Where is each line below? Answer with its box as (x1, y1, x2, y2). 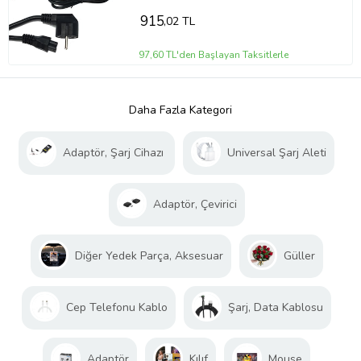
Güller (283, 247, 315, 263)
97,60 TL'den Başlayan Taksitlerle (139, 48, 289, 61)
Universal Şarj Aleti (227, 144, 326, 160)
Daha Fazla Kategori (129, 102, 232, 118)
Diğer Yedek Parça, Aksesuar (74, 247, 223, 263)
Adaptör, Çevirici (152, 196, 237, 212)
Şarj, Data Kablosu (228, 299, 323, 315)
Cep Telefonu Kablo (66, 299, 168, 315)
